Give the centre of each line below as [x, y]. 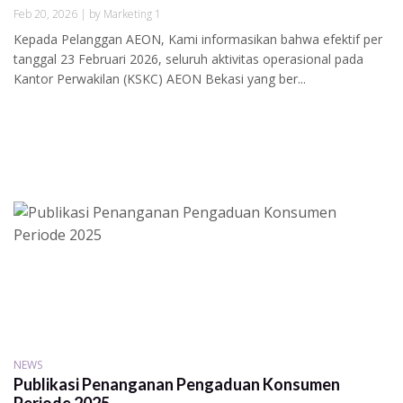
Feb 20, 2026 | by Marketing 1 [87, 14]
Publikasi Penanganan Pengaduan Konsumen [177, 385]
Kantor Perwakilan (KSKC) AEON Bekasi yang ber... [160, 79]
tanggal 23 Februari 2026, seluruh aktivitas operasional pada [188, 59]
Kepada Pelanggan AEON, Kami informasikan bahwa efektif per [198, 40]
